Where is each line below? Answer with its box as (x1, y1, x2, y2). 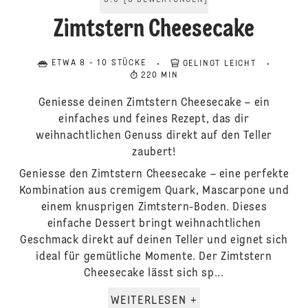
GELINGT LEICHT (182, 60, 256, 68)
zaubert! (132, 147, 176, 158)
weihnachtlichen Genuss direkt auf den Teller (35, 131, 273, 142)
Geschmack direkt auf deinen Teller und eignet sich (19, 235, 288, 246)
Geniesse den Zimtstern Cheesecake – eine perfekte (19, 169, 289, 180)
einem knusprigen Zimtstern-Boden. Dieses (41, 202, 267, 213)
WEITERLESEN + (190, 296, 198, 307)
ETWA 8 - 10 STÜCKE (52, 59, 146, 67)
